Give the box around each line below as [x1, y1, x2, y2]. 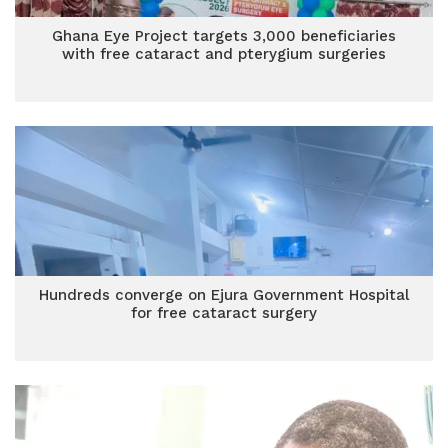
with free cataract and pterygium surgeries [62, 45, 386, 63]
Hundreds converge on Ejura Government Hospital [39, 286, 409, 304]
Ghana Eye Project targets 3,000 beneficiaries [52, 27, 396, 45]
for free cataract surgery [131, 304, 317, 322]
